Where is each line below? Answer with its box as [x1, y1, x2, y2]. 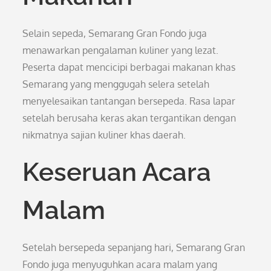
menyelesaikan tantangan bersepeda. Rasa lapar [22, 95, 236, 107]
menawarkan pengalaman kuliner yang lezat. [22, 44, 219, 56]
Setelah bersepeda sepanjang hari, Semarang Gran [22, 241, 246, 253]
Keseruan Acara [22, 157, 212, 187]
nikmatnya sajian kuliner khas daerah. [22, 129, 186, 141]
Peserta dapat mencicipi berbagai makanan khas [22, 61, 236, 73]
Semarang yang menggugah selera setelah [22, 78, 210, 90]
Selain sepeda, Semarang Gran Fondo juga [22, 27, 207, 39]
